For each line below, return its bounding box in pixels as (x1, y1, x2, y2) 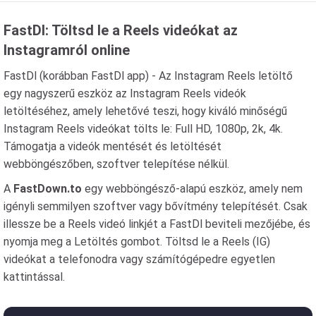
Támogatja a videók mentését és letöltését (4, 140, 221, 153)
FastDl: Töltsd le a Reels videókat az (4, 22, 238, 39)
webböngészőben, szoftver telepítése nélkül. (4, 157, 229, 171)
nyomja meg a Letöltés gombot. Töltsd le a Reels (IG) (4, 235, 270, 248)
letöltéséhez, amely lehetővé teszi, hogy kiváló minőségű (4, 104, 287, 118)
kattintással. (4, 270, 65, 284)
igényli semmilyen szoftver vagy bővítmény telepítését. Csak (4, 200, 308, 213)
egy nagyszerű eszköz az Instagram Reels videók (4, 87, 246, 100)
